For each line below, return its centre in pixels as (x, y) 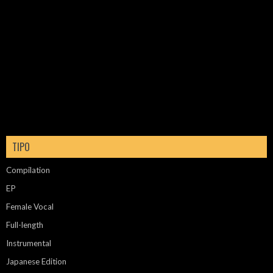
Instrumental (29, 243)
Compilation (28, 170)
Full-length (25, 225)
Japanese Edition (36, 261)
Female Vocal (30, 206)
